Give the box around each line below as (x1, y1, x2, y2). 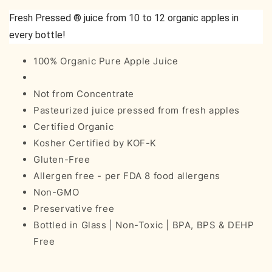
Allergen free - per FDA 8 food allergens (33, 169, 220, 182)
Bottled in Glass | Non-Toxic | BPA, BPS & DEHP (33, 219, 254, 231)
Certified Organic (33, 120, 114, 132)
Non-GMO (33, 186, 80, 198)
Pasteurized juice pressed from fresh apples (33, 104, 240, 116)
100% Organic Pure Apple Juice (33, 55, 178, 67)
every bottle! (9, 29, 66, 41)
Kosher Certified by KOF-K (33, 137, 157, 149)
